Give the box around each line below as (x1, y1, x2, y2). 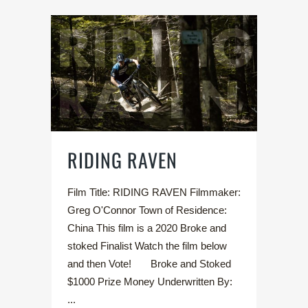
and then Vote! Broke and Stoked (67, 257, 231, 269)
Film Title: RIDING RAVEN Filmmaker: (67, 186, 241, 198)
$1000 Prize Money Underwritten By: (67, 275, 232, 287)
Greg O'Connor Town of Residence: (67, 203, 227, 216)
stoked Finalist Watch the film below (67, 239, 227, 252)
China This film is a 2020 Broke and (67, 221, 226, 234)
